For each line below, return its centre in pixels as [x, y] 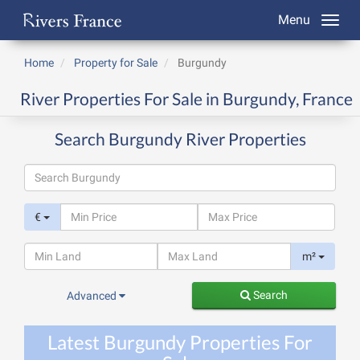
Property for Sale [116, 63]
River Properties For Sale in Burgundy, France [186, 98]
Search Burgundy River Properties [180, 139]
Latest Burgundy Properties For [180, 342]
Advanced [93, 296]
